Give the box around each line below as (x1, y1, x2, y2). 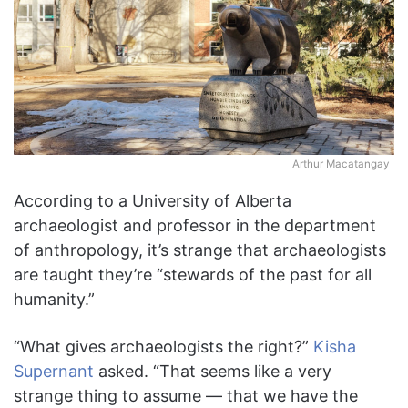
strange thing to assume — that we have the (14, 386, 358, 406)
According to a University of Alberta (14, 191, 291, 211)
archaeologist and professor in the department (14, 216, 376, 236)
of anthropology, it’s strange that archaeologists (14, 240, 386, 260)
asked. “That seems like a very (94, 362, 331, 382)
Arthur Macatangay (292, 158, 390, 171)
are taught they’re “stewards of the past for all (14, 265, 372, 285)
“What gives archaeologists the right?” (14, 337, 313, 357)
